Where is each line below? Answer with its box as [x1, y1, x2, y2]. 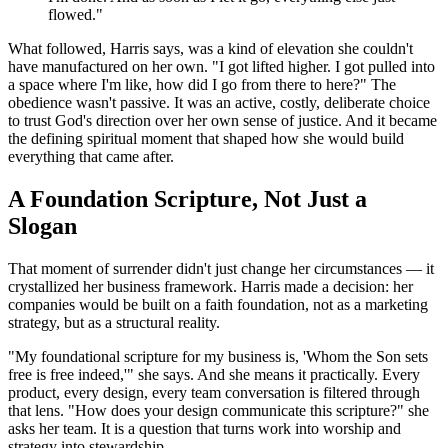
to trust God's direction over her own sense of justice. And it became [8, 112, 437, 130]
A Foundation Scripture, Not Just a [8, 186, 367, 213]
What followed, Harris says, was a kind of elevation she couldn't [8, 40, 413, 58]
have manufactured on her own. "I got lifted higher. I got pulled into [8, 58, 435, 76]
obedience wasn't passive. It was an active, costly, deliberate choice [8, 94, 430, 112]
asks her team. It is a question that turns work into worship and [8, 420, 401, 438]
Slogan [8, 213, 77, 240]
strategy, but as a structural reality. [8, 314, 220, 332]
